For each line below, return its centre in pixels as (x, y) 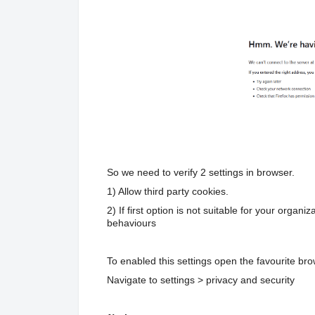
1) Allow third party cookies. (168, 191)
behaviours (131, 223)
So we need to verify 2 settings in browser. (201, 172)
